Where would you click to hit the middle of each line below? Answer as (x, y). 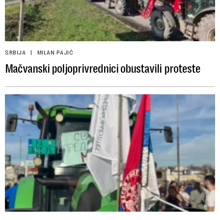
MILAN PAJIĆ (55, 52)
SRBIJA (15, 52)
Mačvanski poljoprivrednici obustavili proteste (103, 69)
